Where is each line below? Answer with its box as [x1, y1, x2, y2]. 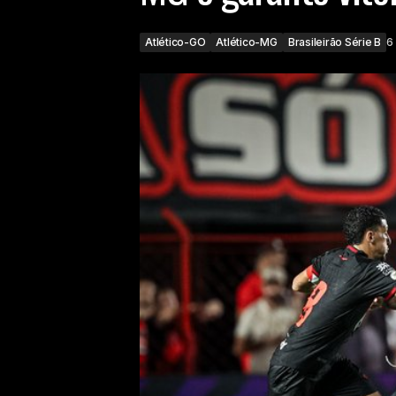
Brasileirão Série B [287, 35, 382, 49]
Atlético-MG [216, 35, 278, 49]
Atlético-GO [145, 35, 206, 49]
